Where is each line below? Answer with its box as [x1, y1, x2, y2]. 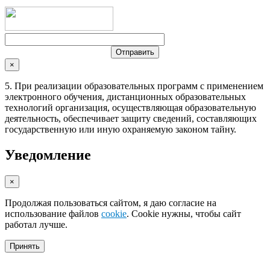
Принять [10, 241, 40, 251]
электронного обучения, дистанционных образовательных [5, 91, 246, 102]
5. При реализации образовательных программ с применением [5, 80, 263, 91]
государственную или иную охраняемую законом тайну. [5, 124, 236, 134]
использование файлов [5, 208, 101, 219]
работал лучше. [5, 219, 67, 230]
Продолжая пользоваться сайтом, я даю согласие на [5, 197, 216, 208]
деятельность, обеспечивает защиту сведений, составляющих [5, 113, 257, 124]
